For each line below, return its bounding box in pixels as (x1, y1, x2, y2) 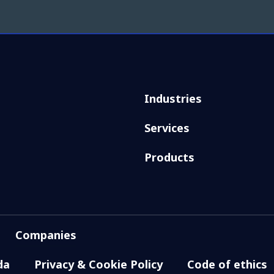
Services (144, 120, 190, 135)
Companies (15, 227, 76, 242)
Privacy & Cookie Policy (34, 256, 163, 272)
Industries (144, 91, 202, 106)
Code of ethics (187, 256, 267, 272)
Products (144, 149, 194, 165)
